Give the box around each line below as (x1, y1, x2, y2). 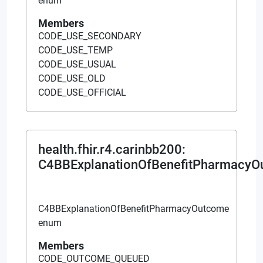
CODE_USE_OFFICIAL (38, 86, 126, 98)
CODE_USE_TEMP (38, 44, 113, 56)
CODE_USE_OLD (38, 72, 106, 84)
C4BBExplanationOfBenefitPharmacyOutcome (38, 203, 229, 214)
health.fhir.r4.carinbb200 (38, 141, 182, 157)
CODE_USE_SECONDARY (38, 30, 141, 42)
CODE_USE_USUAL (38, 58, 116, 70)
